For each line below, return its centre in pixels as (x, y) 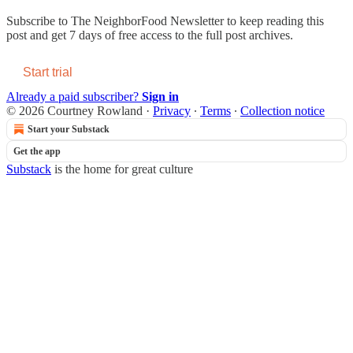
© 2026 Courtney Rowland (74, 110)
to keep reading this (274, 20)
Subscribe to (39, 20)
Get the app (37, 151)
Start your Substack (69, 129)
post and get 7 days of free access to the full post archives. (150, 35)
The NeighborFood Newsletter (147, 20)
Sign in (160, 96)
